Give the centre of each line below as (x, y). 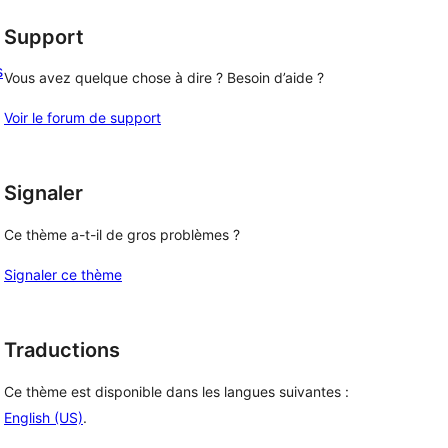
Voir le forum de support (82, 118)
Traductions (62, 350)
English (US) (43, 417)
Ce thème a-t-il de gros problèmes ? (122, 234)
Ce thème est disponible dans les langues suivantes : (176, 391)
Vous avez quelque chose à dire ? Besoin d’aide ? (164, 78)
